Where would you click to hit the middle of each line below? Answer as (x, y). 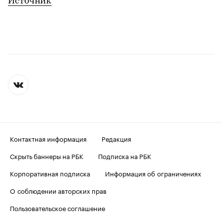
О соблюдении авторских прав (58, 191)
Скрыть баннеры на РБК (47, 156)
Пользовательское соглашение (57, 208)
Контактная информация (48, 139)
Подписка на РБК (125, 156)
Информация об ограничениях (153, 173)
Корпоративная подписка (50, 173)
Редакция (116, 139)
